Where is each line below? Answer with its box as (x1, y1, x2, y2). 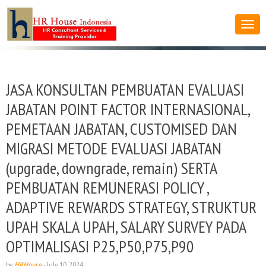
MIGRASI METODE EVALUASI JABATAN (6, 137, 221, 159)
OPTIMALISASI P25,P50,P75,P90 (6, 235, 194, 257)
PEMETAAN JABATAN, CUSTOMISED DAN (6, 118, 237, 140)
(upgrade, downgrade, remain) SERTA (6, 157, 217, 179)
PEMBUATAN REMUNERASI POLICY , (6, 176, 208, 198)
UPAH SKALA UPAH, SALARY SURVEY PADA (6, 216, 246, 237)
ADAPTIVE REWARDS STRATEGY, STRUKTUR (6, 196, 256, 218)
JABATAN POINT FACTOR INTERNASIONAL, (6, 98, 249, 120)
